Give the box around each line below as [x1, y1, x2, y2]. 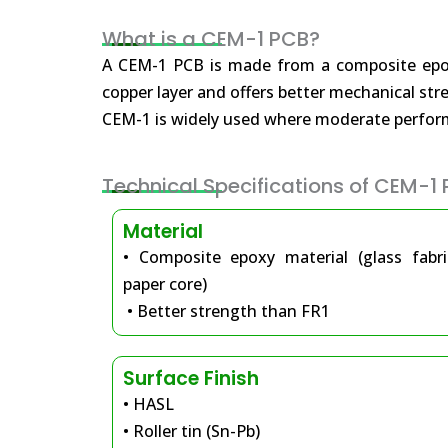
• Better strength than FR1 [123, 300, 330, 322]
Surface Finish [123, 365, 259, 392]
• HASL [123, 393, 174, 415]
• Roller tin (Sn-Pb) [123, 420, 260, 442]
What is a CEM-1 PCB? [102, 25, 320, 53]
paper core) [123, 273, 207, 295]
